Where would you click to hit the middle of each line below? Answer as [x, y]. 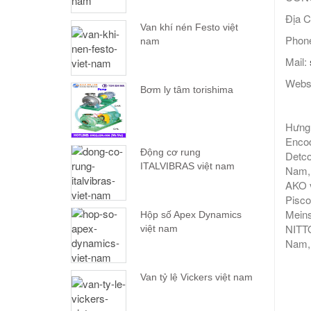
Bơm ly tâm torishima [187, 90]
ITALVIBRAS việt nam [187, 166]
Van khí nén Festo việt [189, 27]
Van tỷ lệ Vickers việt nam [196, 277]
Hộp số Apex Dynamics [191, 215]
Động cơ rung [170, 152]
